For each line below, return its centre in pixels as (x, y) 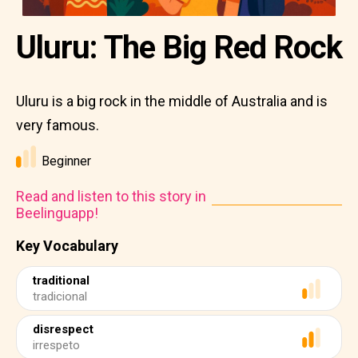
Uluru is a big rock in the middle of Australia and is (172, 101)
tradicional (60, 296)
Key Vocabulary (67, 246)
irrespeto (56, 345)
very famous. (58, 125)
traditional (61, 280)
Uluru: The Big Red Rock (179, 48)
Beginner (66, 161)
